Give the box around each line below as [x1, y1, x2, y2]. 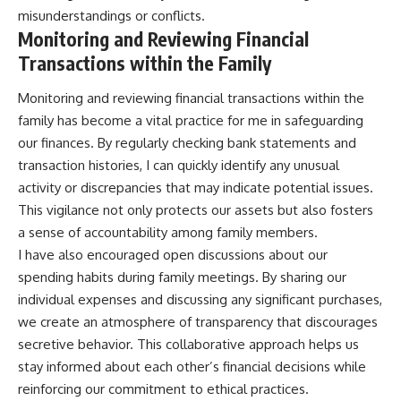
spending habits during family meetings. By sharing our [18, 269, 346, 286]
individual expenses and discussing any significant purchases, [18, 291, 382, 309]
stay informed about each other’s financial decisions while [18, 358, 366, 376]
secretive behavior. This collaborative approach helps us [18, 336, 359, 354]
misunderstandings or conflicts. [18, 6, 205, 24]
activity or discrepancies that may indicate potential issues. [18, 179, 373, 197]
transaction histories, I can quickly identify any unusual [18, 157, 339, 175]
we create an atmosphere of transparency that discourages [18, 313, 378, 331]
